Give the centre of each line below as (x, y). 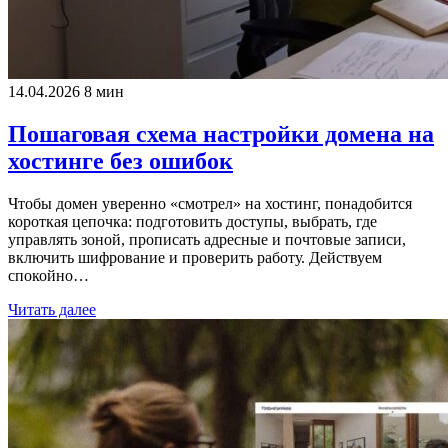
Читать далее (52, 309)
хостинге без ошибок (120, 160)
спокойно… (48, 275)
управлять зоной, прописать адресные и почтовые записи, (207, 239)
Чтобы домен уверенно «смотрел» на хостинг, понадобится (210, 203)
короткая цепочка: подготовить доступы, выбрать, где (192, 221)
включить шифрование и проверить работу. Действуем (195, 257)
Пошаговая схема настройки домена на (221, 133)
